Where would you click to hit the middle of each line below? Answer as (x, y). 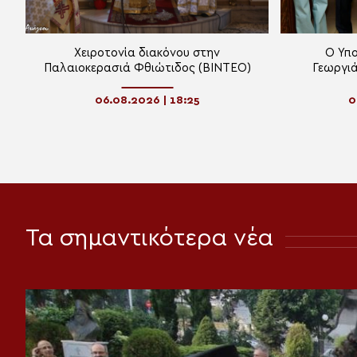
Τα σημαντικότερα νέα (149, 238)
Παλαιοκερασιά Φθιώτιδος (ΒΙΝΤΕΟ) (147, 68)
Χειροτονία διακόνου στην (147, 53)
